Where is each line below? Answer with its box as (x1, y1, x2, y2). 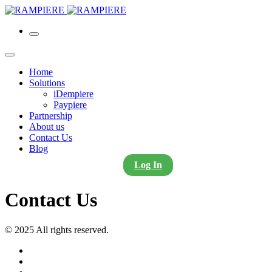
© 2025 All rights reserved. (5, 224, 109, 235)
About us (29, 121, 64, 132)
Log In (134, 160, 162, 170)
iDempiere (53, 89, 93, 99)
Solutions (29, 78, 65, 88)
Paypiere (53, 100, 87, 110)
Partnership (29, 110, 72, 121)
